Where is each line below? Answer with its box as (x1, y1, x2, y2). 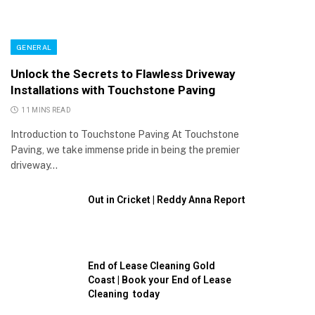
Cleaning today (88, 288, 160, 300)
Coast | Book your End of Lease (88, 274, 231, 285)
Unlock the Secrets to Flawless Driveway (11, 67, 236, 81)
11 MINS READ (21, 106, 71, 114)
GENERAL (16, 43, 52, 51)
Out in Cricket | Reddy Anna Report (88, 194, 245, 205)
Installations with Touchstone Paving (11, 83, 215, 97)
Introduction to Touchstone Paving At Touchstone (11, 129, 239, 140)
